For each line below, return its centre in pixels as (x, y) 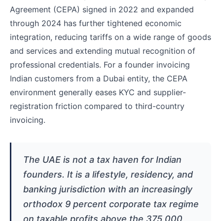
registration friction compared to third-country (97, 106)
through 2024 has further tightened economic (96, 23)
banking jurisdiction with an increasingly (108, 189)
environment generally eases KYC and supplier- (98, 92)
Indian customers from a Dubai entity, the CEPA (99, 79)
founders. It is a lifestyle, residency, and (108, 175)
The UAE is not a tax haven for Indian (102, 160)
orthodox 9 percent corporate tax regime (111, 204)
